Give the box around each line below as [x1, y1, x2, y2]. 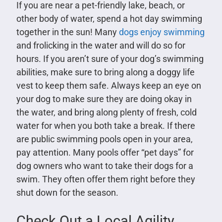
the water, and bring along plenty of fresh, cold [16, 107, 197, 117]
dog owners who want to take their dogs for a [16, 160, 193, 171]
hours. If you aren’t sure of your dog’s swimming [16, 53, 204, 64]
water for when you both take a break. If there [16, 120, 195, 131]
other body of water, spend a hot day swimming [16, 13, 202, 24]
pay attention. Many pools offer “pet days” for [16, 147, 194, 158]
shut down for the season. [16, 187, 118, 198]
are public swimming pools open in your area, [16, 133, 193, 144]
